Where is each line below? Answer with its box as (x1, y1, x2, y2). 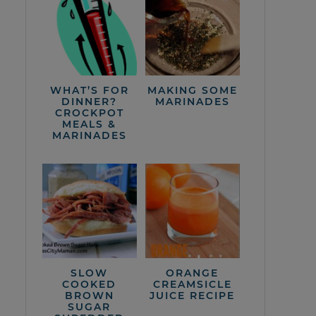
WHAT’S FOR (49, 83, 129, 97)
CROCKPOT (54, 106, 124, 119)
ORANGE (166, 266, 219, 279)
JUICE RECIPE (150, 288, 236, 302)
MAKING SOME (147, 83, 238, 97)
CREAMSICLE (152, 277, 232, 291)
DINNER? (61, 95, 118, 108)
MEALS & (62, 117, 117, 130)
